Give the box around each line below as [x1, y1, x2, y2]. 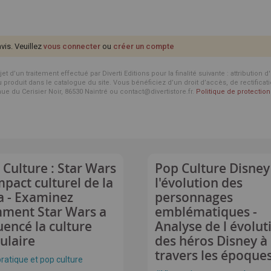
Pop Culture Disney [155, 160, 270, 177]
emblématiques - [155, 203, 257, 220]
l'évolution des [155, 174, 243, 191]
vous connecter [44, 42, 100, 51]
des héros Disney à [155, 232, 267, 249]
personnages [155, 189, 233, 206]
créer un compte [113, 42, 174, 51]
